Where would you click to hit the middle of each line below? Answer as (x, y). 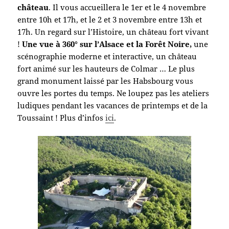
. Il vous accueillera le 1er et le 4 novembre (128, 7)
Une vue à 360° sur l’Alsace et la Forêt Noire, (107, 44)
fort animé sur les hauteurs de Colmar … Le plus (106, 69)
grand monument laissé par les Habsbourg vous (106, 81)
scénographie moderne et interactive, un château (107, 56)
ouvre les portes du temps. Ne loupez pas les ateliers (113, 93)
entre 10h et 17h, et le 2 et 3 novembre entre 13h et (110, 20)
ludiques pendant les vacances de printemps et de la (113, 106)
